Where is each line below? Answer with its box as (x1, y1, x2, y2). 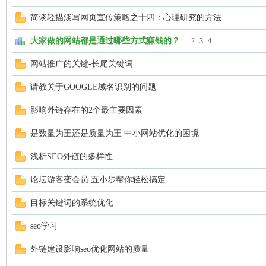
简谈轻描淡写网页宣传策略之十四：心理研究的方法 (30, 13, 221, 22)
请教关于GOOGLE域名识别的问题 (30, 83, 156, 91)
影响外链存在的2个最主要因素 (30, 106, 142, 115)
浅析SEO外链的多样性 (30, 152, 113, 161)
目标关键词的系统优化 (30, 198, 113, 207)
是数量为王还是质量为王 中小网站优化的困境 (30, 129, 199, 138)
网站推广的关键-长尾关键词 (30, 59, 133, 68)
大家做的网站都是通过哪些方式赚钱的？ (30, 36, 180, 45)
